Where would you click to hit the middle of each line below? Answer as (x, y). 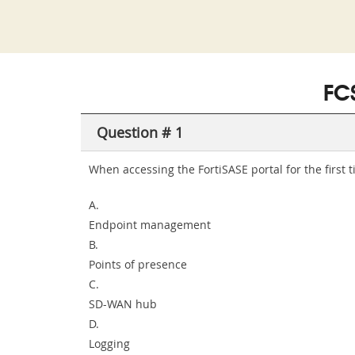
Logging (109, 344)
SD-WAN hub (123, 304)
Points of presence (138, 264)
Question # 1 (140, 132)
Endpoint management (150, 225)
